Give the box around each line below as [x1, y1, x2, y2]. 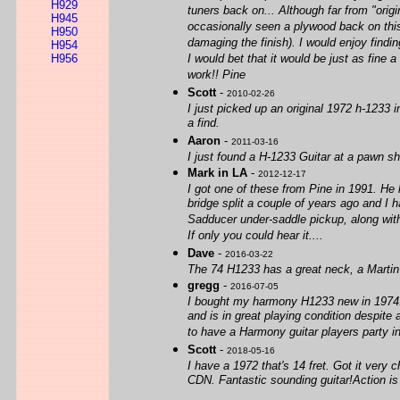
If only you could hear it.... [187, 229, 323, 244]
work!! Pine [187, 68, 246, 83]
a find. [187, 116, 220, 131]
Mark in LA [187, 166, 247, 179]
